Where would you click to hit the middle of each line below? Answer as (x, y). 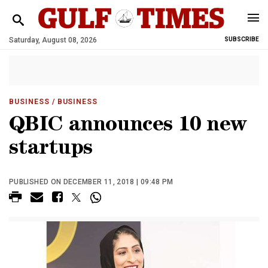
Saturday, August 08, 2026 (53, 40)
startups (51, 150)
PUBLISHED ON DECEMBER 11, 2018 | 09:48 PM (91, 182)
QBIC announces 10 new (128, 127)
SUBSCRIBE (242, 39)
